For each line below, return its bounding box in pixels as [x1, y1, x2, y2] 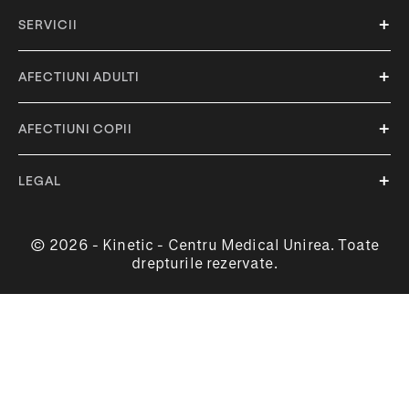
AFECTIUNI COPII [18, 120, 132, 136]
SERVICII [18, 16, 78, 32]
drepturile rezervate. [131, 253, 278, 271]
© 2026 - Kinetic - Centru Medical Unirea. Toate [29, 235, 380, 253]
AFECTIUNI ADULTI [18, 68, 140, 84]
